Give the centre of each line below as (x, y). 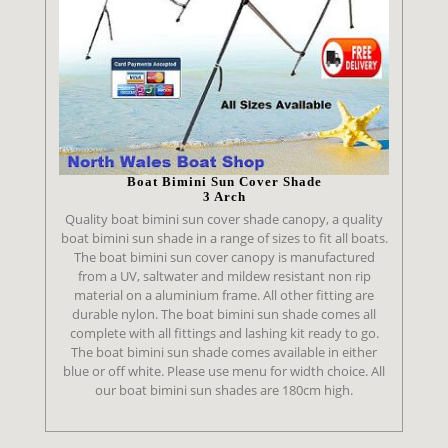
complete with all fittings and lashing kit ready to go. (224, 332)
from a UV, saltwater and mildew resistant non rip (224, 275)
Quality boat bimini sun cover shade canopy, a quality (224, 218)
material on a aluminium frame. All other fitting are (224, 294)
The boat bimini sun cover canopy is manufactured (224, 256)
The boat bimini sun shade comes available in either (224, 351)
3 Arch (224, 197)
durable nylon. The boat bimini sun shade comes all (224, 313)
